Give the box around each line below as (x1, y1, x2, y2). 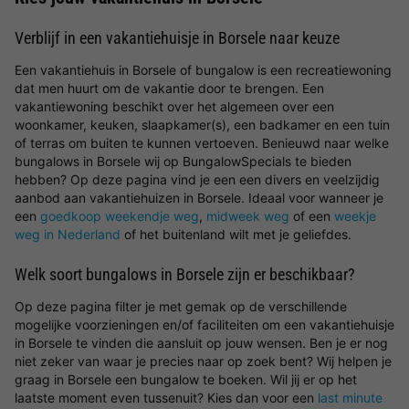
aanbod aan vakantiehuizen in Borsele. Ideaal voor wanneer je (15, 190, 383, 205)
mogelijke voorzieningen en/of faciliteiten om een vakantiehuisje (15, 317, 394, 332)
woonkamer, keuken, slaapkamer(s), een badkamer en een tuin (15, 117, 390, 132)
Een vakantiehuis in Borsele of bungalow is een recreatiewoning (15, 62, 392, 78)
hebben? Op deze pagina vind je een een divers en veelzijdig (15, 172, 380, 187)
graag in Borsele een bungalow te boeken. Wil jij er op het (15, 372, 357, 387)
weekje (334, 208, 376, 224)
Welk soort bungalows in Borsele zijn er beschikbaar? (15, 265, 355, 284)
